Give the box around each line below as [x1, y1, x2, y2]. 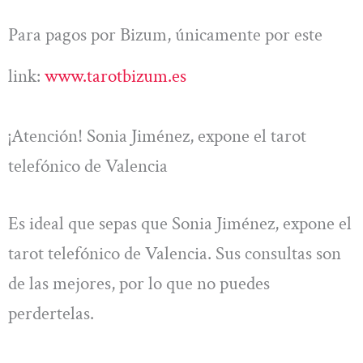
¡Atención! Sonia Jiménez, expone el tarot [8, 123, 306, 148]
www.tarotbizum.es [45, 64, 186, 89]
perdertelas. [8, 301, 94, 326]
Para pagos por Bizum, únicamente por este [8, 23, 322, 48]
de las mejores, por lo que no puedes [8, 271, 270, 296]
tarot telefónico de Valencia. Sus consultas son [8, 241, 341, 266]
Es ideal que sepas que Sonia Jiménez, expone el [8, 211, 352, 236]
